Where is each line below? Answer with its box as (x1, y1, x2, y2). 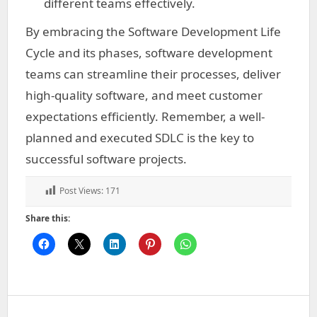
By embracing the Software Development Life (25, 23, 281, 40)
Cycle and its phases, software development (25, 45, 272, 61)
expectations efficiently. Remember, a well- (25, 108, 265, 125)
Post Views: (59, 185, 103, 197)
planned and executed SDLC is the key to (25, 129, 254, 146)
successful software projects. (25, 151, 187, 167)
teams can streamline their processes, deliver (25, 66, 281, 82)
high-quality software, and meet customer (25, 87, 263, 103)
